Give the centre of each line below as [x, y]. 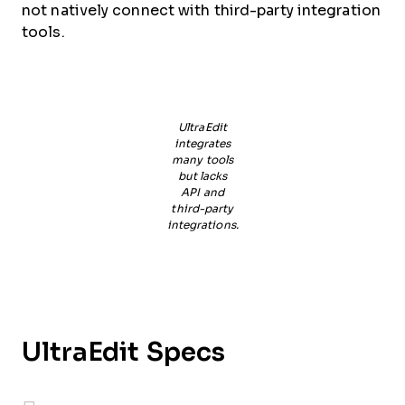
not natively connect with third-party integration [201, 10]
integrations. [202, 225]
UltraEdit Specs [123, 352]
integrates [202, 143]
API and [202, 192]
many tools [202, 160]
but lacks [202, 176]
